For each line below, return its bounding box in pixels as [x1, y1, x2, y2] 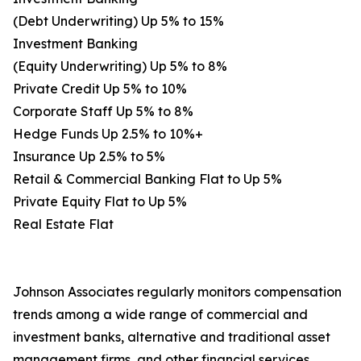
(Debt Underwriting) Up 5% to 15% [13, 13, 224, 30]
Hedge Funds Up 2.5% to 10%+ [13, 126, 203, 143]
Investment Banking [13, 35, 138, 52]
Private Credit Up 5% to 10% [13, 81, 187, 98]
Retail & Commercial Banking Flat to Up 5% [13, 171, 282, 188]
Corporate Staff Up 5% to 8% [13, 103, 193, 120]
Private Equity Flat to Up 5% [13, 193, 187, 210]
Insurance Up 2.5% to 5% [13, 148, 165, 165]
